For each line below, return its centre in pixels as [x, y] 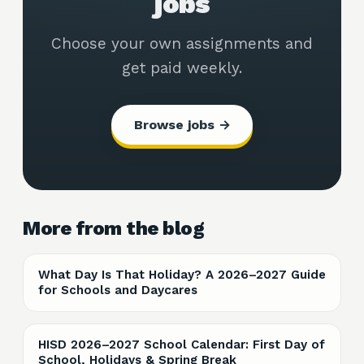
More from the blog [114, 228]
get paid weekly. [182, 68]
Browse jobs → [182, 124]
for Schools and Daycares [118, 290]
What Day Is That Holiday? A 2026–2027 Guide [182, 275]
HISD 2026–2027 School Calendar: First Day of [182, 344]
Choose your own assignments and [182, 43]
